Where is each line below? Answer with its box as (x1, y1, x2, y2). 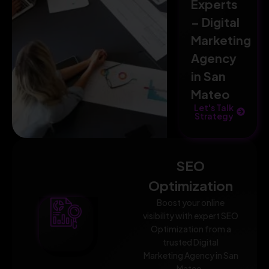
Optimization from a (150, 223, 231, 235)
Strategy (194, 110, 234, 122)
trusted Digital (163, 237, 219, 248)
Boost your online (157, 197, 225, 208)
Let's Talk (194, 102, 234, 113)
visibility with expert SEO (143, 210, 239, 222)
